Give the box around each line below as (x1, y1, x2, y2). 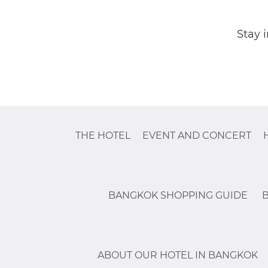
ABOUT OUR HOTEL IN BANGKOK (97, 249, 258, 261)
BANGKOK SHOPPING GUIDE (108, 190, 248, 201)
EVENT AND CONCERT (142, 130, 251, 141)
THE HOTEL (75, 130, 130, 141)
